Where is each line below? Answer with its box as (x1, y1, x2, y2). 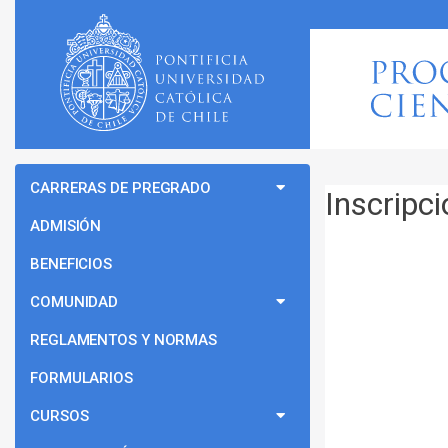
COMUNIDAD (30, 293, 119, 311)
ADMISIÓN (30, 217, 102, 235)
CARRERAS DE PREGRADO (30, 179, 211, 197)
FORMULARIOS (30, 369, 133, 387)
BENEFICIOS (30, 255, 112, 273)
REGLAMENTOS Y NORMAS (30, 331, 217, 349)
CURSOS (30, 407, 89, 425)
